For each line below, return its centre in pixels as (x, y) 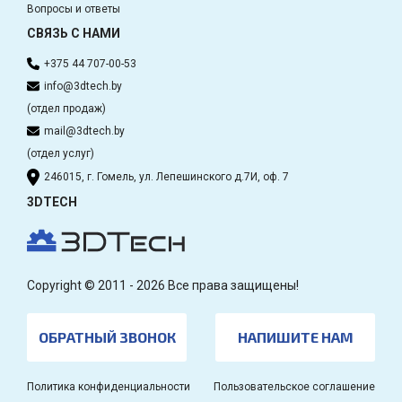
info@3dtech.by (83, 86)
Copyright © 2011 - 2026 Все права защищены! (163, 285)
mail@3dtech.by (84, 131)
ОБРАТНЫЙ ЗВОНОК (107, 336)
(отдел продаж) (66, 108)
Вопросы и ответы (74, 9)
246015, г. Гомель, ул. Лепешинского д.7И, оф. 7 (166, 176)
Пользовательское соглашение (294, 386)
